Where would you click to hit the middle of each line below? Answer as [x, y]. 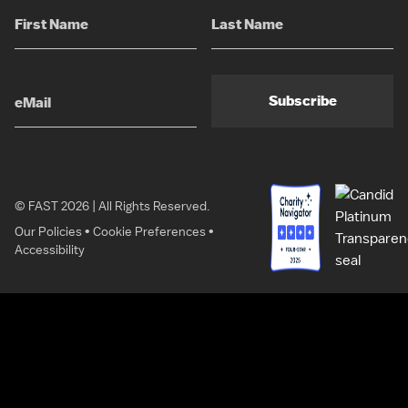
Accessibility [50, 250]
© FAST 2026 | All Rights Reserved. [112, 206]
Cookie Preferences [149, 231]
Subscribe [302, 101]
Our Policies [48, 231]
